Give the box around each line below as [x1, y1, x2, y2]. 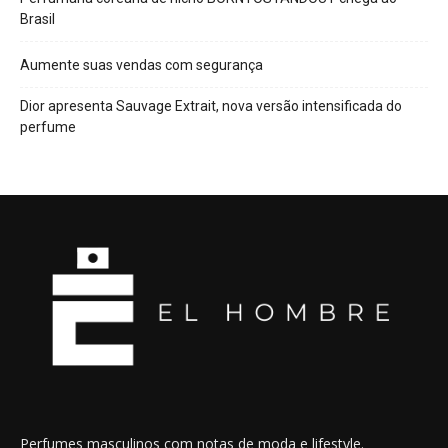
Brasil [20, 11, 55, 28]
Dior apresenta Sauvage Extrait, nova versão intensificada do [20, 98, 402, 115]
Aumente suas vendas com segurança [20, 57, 263, 74]
